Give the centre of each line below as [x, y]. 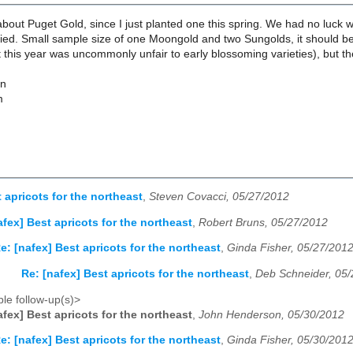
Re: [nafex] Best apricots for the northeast [135, 274]
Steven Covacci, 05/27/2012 [219, 197]
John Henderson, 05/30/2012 [271, 314]
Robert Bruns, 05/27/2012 [263, 222]
